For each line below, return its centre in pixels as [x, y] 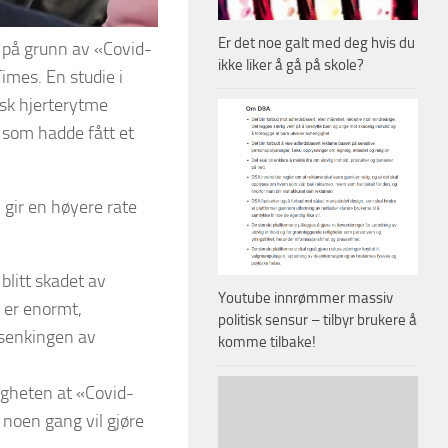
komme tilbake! [267, 341]
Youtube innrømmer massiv [305, 297]
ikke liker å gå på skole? [291, 64]
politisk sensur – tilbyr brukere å [317, 319]
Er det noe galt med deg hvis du [316, 42]
